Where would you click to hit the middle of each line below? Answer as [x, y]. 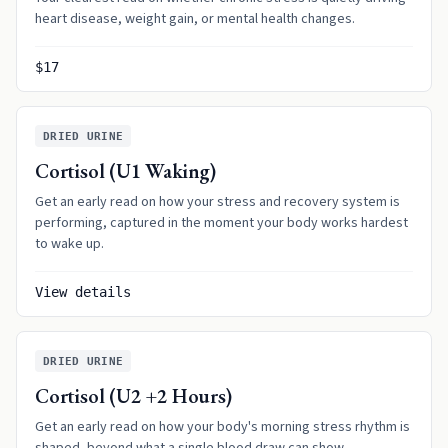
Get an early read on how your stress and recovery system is [217, 202]
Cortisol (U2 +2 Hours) [133, 396]
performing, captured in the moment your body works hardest [221, 223]
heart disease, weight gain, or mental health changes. [195, 19]
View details [83, 292]
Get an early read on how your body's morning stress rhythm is [222, 427]
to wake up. [69, 244]
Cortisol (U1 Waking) [125, 171]
